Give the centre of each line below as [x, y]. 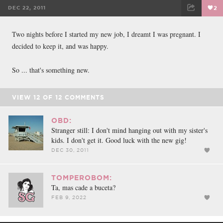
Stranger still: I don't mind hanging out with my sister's [129, 130]
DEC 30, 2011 [70, 150]
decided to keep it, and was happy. [60, 46]
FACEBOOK [51, 28]
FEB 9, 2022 [69, 197]
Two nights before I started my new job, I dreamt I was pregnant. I [106, 34]
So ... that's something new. [51, 70]
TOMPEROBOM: [82, 177]
